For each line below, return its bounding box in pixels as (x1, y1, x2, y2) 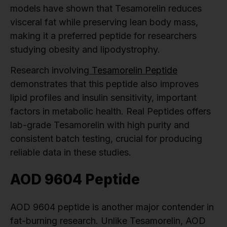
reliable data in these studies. (10, 147, 131, 158)
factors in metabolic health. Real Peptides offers (10, 106, 211, 117)
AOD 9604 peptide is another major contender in (10, 202, 214, 213)
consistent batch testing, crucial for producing (10, 133, 202, 144)
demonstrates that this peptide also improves (10, 79, 199, 90)
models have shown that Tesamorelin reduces (10, 3, 202, 14)
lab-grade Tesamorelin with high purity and (10, 120, 190, 131)
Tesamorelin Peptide (89, 65, 177, 76)
